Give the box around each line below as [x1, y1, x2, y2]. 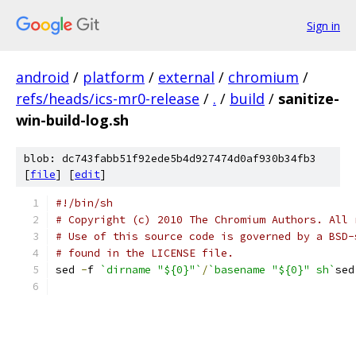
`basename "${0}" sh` [208, 263, 335, 277]
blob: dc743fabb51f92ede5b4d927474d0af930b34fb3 [24, 152, 316, 165]
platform [83, 68, 145, 87]
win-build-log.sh [16, 110, 129, 130]
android [16, 68, 69, 87]
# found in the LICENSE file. [56, 246, 234, 260]
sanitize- [278, 89, 339, 108]
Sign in [307, 17, 340, 33]
